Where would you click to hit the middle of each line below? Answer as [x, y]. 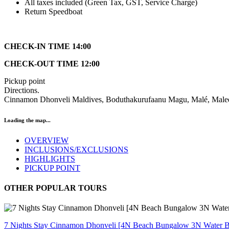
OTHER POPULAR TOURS [55, 188]
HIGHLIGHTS [50, 158]
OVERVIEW [47, 140]
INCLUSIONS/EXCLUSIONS [76, 149]
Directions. [22, 90]
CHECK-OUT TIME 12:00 [52, 63]
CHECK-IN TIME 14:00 [48, 46]
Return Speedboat [53, 11]
